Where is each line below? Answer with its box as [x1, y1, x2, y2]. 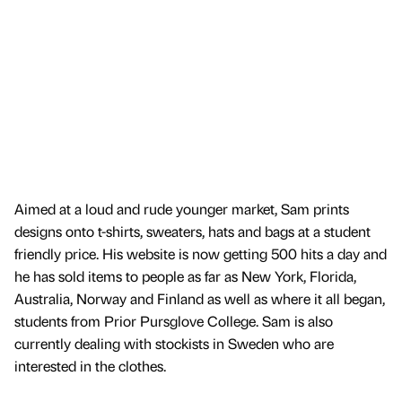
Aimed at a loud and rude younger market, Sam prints [14, 199, 349, 219]
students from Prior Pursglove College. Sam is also [14, 311, 333, 331]
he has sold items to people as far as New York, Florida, [14, 267, 356, 286]
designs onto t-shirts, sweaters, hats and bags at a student [14, 222, 371, 241]
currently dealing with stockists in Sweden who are [14, 334, 334, 354]
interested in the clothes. [14, 356, 166, 376]
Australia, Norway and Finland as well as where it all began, [14, 289, 385, 309]
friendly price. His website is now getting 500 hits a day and [14, 244, 387, 264]
